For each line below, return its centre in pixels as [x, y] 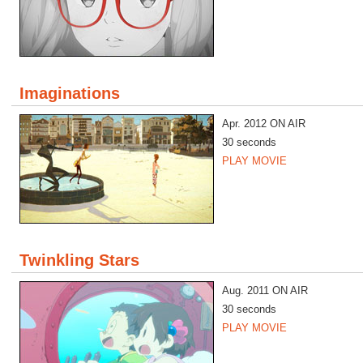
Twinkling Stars [79, 260]
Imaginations [70, 93]
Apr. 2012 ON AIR [264, 124]
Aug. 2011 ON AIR [265, 290]
